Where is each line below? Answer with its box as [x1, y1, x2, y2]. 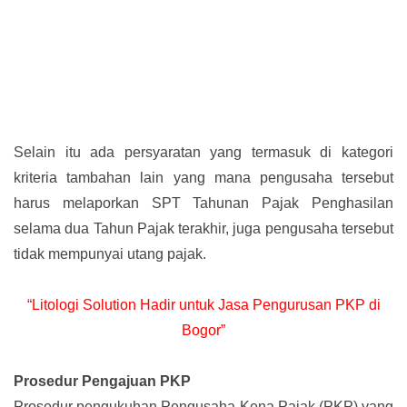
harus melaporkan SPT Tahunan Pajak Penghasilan [14, 195, 393, 212]
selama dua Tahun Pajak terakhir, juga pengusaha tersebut [14, 221, 393, 237]
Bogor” [182, 323, 225, 339]
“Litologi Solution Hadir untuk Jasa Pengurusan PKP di [26, 297, 381, 313]
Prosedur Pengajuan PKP [14, 373, 191, 390]
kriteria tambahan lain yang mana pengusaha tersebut [14, 170, 393, 186]
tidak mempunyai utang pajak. [14, 246, 206, 263]
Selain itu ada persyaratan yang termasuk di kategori [14, 144, 393, 161]
